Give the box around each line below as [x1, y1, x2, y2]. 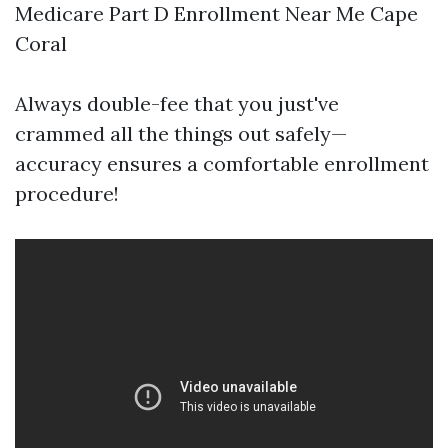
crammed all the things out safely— [15, 121, 347, 146]
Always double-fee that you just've [15, 91, 339, 116]
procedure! [15, 181, 119, 206]
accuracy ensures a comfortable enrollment [15, 151, 429, 176]
